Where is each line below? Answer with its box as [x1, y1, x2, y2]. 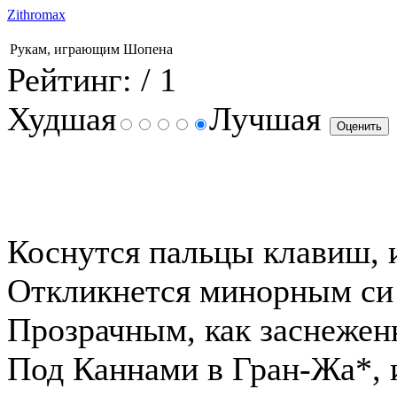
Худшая [7, 100, 116, 137]
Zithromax [7, 7, 66, 22]
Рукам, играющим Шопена [10, 42, 173, 57]
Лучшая [209, 100, 330, 137]
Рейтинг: [7, 61, 132, 98]
